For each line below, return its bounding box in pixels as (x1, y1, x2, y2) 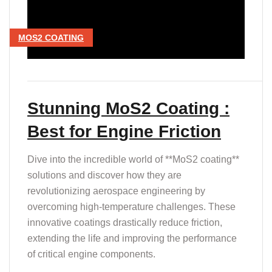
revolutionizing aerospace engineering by (27, 185, 205, 196)
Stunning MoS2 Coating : (27, 98, 229, 118)
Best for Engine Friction (27, 121, 221, 141)
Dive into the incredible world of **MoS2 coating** (27, 154, 239, 165)
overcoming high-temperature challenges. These (27, 201, 236, 212)
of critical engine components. (27, 248, 155, 259)
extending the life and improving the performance (27, 233, 237, 243)
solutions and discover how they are (27, 169, 182, 180)
